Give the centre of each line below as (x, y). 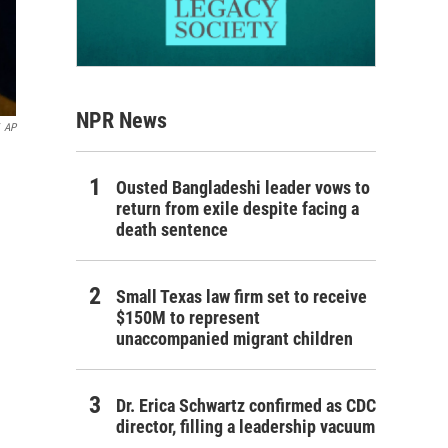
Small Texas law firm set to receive (241, 296)
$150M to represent (188, 317)
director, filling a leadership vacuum (245, 426)
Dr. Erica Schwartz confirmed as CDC (246, 405)
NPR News (121, 120)
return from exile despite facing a (237, 208)
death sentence (172, 229)
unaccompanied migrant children (234, 338)
